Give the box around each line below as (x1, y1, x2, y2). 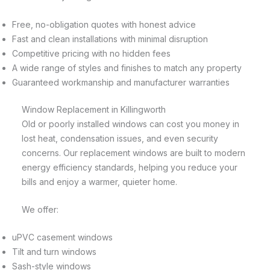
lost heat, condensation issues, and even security (22, 133, 218, 143)
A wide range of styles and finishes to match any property (12, 62, 242, 73)
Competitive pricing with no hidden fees (12, 48, 171, 58)
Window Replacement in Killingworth (22, 104, 166, 115)
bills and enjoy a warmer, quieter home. (22, 176, 177, 187)
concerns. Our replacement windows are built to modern (22, 147, 245, 158)
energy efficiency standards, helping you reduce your (22, 162, 237, 172)
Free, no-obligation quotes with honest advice (12, 19, 196, 30)
